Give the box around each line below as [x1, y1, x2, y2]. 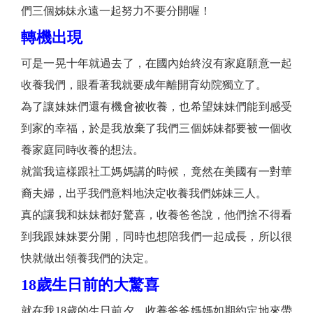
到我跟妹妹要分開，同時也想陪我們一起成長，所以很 [21, 231, 292, 243]
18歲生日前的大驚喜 [21, 276, 159, 294]
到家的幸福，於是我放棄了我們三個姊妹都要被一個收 [21, 122, 292, 135]
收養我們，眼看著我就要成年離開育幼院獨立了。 [21, 79, 267, 92]
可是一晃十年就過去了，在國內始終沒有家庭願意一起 [21, 57, 292, 70]
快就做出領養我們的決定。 [21, 252, 155, 265]
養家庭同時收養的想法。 [21, 144, 144, 156]
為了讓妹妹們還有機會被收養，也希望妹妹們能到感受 [21, 101, 292, 113]
